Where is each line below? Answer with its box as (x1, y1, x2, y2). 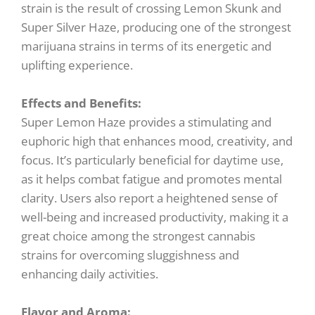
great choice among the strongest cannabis (21, 227, 255, 244)
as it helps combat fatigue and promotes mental (21, 170, 282, 187)
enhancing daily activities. (21, 265, 158, 282)
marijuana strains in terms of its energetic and (21, 37, 271, 54)
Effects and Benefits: (21, 94, 141, 111)
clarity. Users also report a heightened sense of (21, 189, 278, 206)
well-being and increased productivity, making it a (21, 208, 288, 225)
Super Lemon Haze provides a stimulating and (21, 113, 271, 130)
